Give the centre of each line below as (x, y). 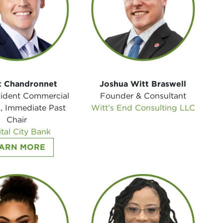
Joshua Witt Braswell (143, 84)
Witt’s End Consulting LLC (143, 108)
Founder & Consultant (143, 96)
